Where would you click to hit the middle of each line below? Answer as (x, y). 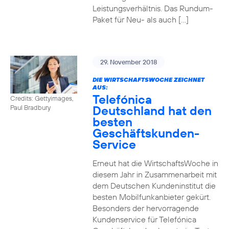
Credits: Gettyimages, (42, 98)
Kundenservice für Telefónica (144, 219)
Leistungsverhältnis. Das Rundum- (153, 8)
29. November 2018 (128, 62)
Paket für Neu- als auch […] (140, 19)
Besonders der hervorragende (145, 208)
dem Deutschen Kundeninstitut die (154, 186)
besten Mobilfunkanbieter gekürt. (151, 197)
